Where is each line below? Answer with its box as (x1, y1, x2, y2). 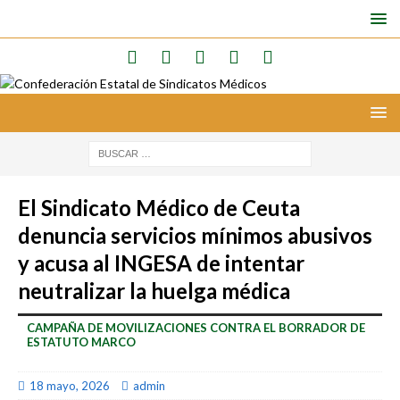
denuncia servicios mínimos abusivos (18, 222, 372, 248)
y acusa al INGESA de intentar (18, 250, 304, 276)
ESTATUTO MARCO (27, 335, 136, 349)
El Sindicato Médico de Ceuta (18, 195, 300, 221)
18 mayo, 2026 (29, 379, 110, 393)
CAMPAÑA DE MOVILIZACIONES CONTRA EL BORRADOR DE (27, 321, 365, 335)
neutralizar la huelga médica (18, 278, 290, 304)
